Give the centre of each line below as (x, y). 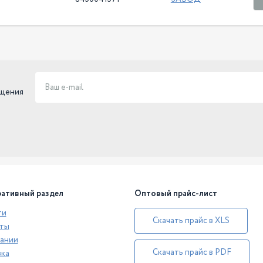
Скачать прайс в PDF (192, 253)
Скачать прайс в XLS (191, 221)
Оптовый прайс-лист (176, 193)
